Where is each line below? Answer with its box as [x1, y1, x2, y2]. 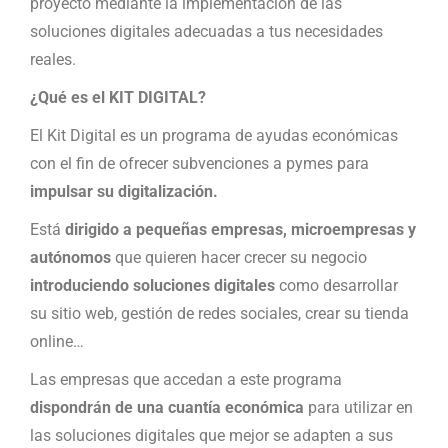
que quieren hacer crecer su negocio [111, 248, 367, 267]
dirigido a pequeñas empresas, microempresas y [65, 220, 416, 239]
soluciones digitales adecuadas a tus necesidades [30, 22, 383, 41]
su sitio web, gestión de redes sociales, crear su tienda [30, 304, 409, 323]
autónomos [30, 248, 111, 267]
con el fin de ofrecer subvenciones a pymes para [30, 154, 369, 173]
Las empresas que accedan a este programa [30, 370, 342, 389]
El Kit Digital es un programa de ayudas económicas [30, 126, 398, 145]
